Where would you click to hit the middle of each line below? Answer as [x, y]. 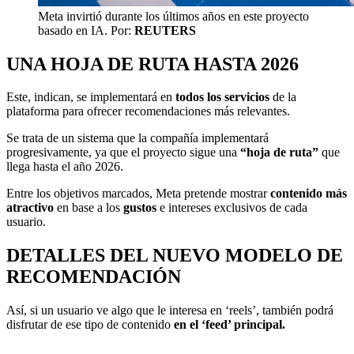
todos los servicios [222, 97]
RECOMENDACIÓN [94, 277]
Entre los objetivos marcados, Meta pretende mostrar [138, 194]
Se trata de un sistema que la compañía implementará [137, 138]
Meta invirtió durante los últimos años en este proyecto [173, 16]
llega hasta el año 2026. [65, 167]
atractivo [32, 208]
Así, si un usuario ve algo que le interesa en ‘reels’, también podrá [170, 311]
